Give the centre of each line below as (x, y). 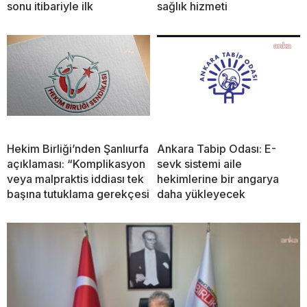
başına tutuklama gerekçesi (78, 194)
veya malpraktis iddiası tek (75, 179)
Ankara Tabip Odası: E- (217, 149)
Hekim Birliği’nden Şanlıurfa (78, 149)
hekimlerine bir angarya (218, 179)
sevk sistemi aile (199, 164)
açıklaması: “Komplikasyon (76, 164)
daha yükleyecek (201, 194)
